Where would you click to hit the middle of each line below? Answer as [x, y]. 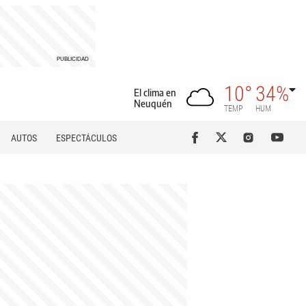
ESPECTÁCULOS [86, 138]
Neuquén [153, 103]
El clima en [155, 92]
